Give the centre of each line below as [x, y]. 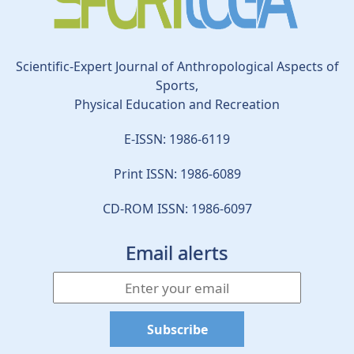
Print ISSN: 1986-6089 [177, 174]
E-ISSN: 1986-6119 [177, 139]
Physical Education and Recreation [177, 105]
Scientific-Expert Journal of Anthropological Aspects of [177, 67]
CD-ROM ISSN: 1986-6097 [177, 209]
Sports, [177, 86]
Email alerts [177, 253]
